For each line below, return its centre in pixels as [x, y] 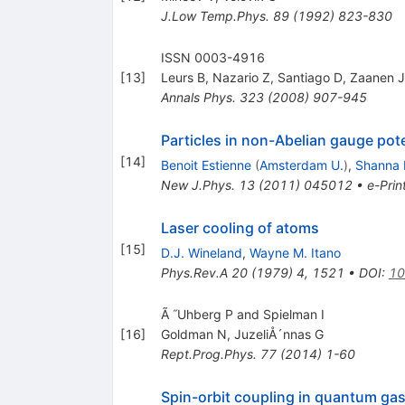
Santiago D [310, 77]
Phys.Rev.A [194, 272]
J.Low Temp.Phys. [215, 15]
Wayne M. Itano [295, 252]
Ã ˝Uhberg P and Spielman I [242, 314]
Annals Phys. [198, 97]
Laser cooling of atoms [240, 227]
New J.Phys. [198, 184]
